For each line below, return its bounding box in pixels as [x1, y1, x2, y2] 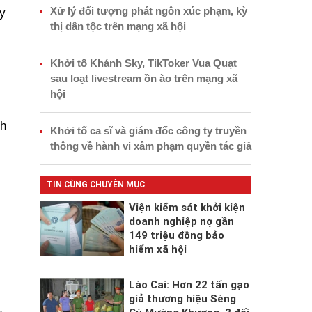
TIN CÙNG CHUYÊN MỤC [46, 180, 145, 190]
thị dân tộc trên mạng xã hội [49, 20, 186, 33]
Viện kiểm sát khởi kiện [128, 201, 245, 214]
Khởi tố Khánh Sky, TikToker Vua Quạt [49, 57, 237, 70]
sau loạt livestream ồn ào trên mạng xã [49, 72, 237, 85]
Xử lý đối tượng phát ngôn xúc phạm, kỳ [49, 5, 247, 17]
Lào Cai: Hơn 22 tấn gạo [128, 279, 249, 292]
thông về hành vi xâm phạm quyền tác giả [49, 140, 251, 153]
